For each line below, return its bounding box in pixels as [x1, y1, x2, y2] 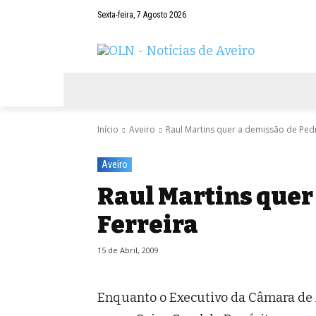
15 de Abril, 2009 [97, 245, 159, 256]
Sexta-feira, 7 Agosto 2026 [97, 10, 186, 20]
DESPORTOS [245, 84, 295, 95]
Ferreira [97, 210, 198, 240]
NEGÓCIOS [172, 84, 214, 95]
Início [97, 123, 119, 136]
